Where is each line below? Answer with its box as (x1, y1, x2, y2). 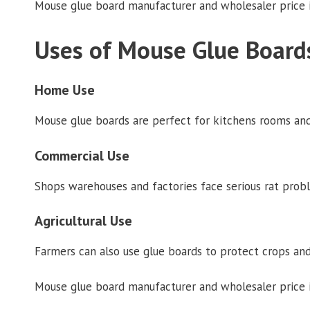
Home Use (35, 81, 95, 100)
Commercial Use (35, 146, 129, 165)
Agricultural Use (35, 212, 132, 230)
